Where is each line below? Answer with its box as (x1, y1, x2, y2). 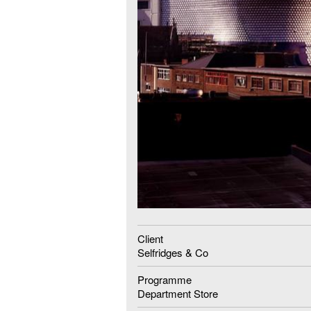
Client (137, 230, 163, 246)
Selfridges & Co (137, 244, 208, 260)
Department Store (137, 285, 218, 301)
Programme (137, 271, 192, 287)
